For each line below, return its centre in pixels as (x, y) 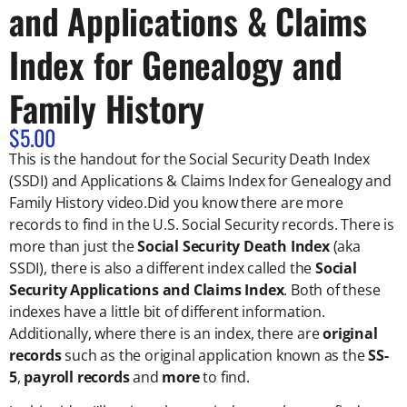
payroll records (77, 377)
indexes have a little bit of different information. (167, 311)
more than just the (74, 246)
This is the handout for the (99, 159)
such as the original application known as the (215, 355)
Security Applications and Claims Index (147, 289)
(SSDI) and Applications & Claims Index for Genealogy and (200, 180)
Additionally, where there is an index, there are (166, 333)
